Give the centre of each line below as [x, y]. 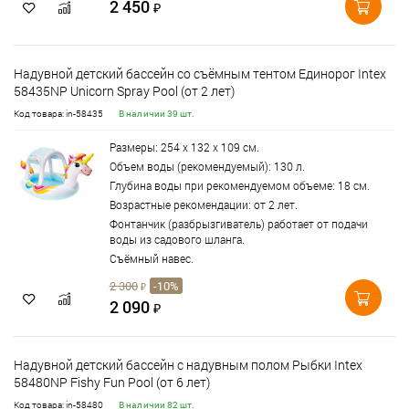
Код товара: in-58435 [58, 114]
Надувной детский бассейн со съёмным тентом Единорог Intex [200, 73]
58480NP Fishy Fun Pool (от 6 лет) [112, 382]
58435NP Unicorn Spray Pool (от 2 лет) [124, 91]
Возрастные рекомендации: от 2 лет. [204, 204]
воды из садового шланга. [177, 239]
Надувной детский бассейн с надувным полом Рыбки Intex [188, 365]
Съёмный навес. [152, 258]
